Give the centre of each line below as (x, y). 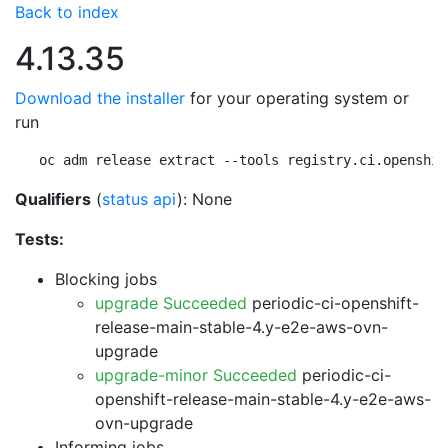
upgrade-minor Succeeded (196, 375)
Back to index (67, 12)
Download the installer (100, 98)
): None (204, 199)
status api (139, 199)
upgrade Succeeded (171, 303)
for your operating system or (297, 98)
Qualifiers (53, 199)
